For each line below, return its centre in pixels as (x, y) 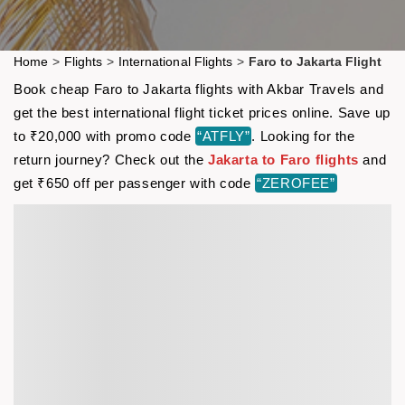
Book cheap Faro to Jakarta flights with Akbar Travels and (199, 89)
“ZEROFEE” (296, 183)
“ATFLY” (224, 136)
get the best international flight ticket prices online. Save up (202, 112)
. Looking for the (303, 136)
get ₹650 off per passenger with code (135, 183)
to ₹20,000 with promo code (105, 136)
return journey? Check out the (111, 159)
